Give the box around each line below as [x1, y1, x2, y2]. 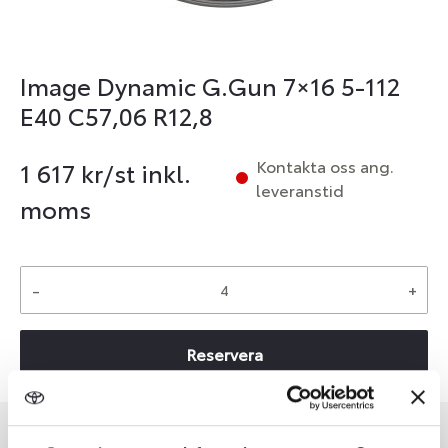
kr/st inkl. [75, 155, 191, 189]
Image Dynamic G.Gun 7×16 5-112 [20, 68, 400, 102]
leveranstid [256, 178, 344, 201]
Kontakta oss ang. [256, 154, 394, 177]
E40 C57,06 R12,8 [20, 98, 213, 132]
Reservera [185, 342, 263, 365]
